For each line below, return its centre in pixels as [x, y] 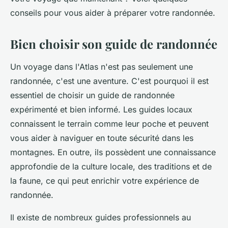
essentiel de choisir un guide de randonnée [92, 95]
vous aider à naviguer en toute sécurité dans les [102, 138]
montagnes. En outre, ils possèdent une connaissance [113, 152]
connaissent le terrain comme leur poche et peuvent [109, 124]
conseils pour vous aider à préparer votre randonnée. [113, 13]
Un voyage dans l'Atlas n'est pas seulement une [102, 67]
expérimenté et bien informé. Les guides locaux [101, 109]
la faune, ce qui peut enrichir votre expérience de [105, 181]
